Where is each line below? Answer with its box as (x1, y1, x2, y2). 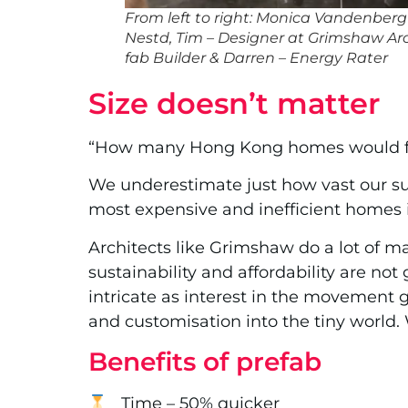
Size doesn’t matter (88, 85, 380, 121)
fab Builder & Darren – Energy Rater (125, 48, 388, 66)
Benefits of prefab (88, 346, 321, 378)
